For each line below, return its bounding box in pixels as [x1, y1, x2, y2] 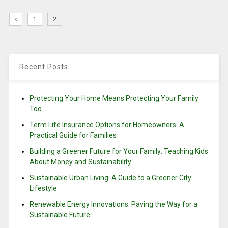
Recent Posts [19, 63, 68, 71]
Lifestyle [29, 184, 57, 192]
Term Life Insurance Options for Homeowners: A [29, 121, 184, 129]
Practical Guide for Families [29, 131, 117, 139]
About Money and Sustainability [29, 158, 131, 166]
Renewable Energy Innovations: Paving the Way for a [29, 200, 197, 208]
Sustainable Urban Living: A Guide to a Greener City [29, 174, 191, 182]
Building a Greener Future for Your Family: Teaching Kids [29, 147, 208, 155]
